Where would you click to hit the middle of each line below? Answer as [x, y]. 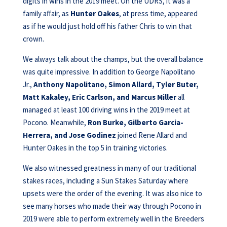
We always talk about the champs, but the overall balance [113, 59]
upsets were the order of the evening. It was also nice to [112, 193]
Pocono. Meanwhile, [55, 122]
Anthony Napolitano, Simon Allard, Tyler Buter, [116, 84]
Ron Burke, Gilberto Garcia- [135, 122]
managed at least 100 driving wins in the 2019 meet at [106, 110]
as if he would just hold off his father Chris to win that [107, 26]
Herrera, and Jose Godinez [69, 135]
